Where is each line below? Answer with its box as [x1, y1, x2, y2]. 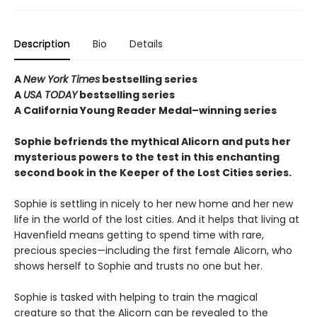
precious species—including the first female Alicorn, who [14, 243, 292, 258]
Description [14, 37, 70, 51]
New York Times [23, 72, 100, 86]
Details [129, 37, 163, 51]
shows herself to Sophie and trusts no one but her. [14, 259, 263, 273]
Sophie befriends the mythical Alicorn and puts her [14, 134, 291, 149]
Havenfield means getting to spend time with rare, [14, 228, 264, 242]
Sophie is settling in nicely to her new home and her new [14, 197, 293, 211]
